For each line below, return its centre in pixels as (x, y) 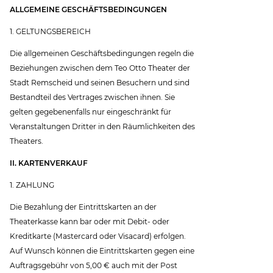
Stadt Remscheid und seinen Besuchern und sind (100, 82)
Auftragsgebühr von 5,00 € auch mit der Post (94, 266)
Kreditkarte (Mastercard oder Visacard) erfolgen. (98, 236)
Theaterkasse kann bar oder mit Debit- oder (90, 222)
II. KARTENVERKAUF (49, 163)
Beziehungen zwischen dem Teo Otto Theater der (100, 68)
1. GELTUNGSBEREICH (51, 31)
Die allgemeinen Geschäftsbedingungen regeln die (102, 53)
